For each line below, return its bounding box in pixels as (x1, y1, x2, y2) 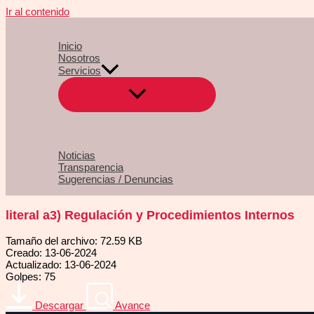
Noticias (58, 149, 95, 162)
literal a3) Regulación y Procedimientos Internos (6, 207, 294, 222)
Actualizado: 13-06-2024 (6, 259, 116, 271)
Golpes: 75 (6, 271, 55, 283)
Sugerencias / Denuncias (58, 173, 173, 186)
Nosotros (58, 52, 100, 64)
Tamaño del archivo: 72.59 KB (6, 235, 142, 247)
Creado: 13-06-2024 (6, 247, 97, 259)
